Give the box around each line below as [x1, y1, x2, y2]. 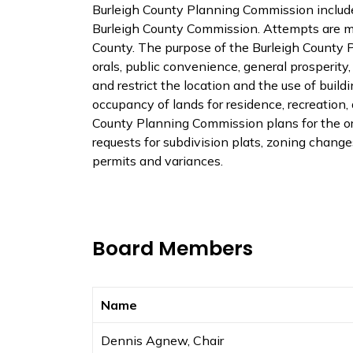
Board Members [92, 235, 253, 262]
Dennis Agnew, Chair [101, 333, 224, 349]
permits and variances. [92, 153, 223, 169]
